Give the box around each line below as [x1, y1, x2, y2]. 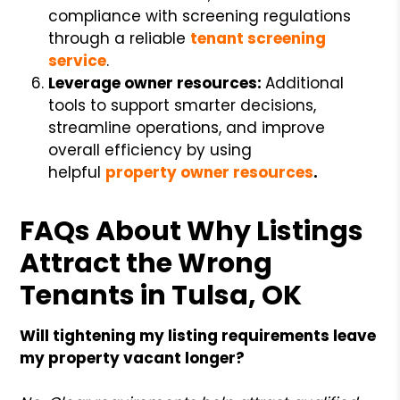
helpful [48, 161, 102, 183]
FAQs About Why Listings [20, 212, 364, 250]
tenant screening [190, 27, 327, 49]
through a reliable [48, 27, 187, 49]
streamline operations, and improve [48, 116, 326, 138]
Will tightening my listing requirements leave [20, 324, 377, 346]
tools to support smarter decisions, [48, 94, 317, 116]
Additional [265, 71, 345, 94]
